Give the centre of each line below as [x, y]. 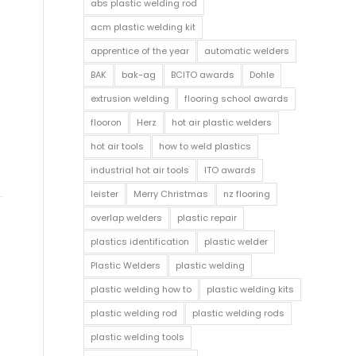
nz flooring [247, 194]
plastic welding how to [141, 289]
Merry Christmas [171, 194]
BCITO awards [203, 75]
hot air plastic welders [222, 122]
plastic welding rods [239, 313]
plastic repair [207, 218]
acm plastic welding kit [143, 27]
